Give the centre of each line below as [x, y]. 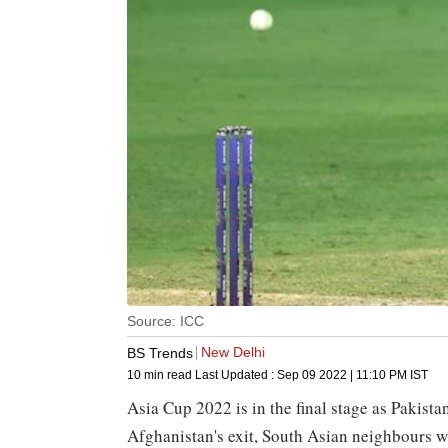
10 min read [161, 375]
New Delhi [233, 352]
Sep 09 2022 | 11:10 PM [342, 375]
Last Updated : [236, 375]
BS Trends [160, 352]
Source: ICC [165, 321]
